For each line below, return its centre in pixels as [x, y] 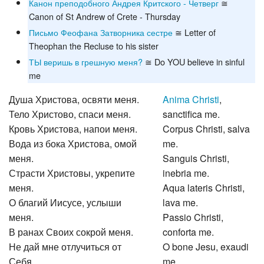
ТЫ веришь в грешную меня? [86, 62]
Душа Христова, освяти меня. [74, 99]
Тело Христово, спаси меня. [70, 114]
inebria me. [186, 173]
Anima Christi [191, 99]
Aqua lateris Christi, [204, 187]
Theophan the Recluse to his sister [94, 46]
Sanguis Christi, [196, 158]
